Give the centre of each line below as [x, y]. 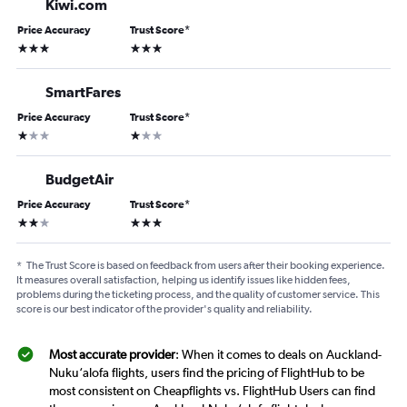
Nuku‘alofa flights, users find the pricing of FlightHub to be [207, 373]
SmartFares [83, 92]
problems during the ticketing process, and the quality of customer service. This [198, 295]
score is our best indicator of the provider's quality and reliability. [164, 309]
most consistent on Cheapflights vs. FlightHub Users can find [212, 391]
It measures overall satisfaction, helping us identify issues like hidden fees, [184, 280]
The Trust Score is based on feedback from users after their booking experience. [206, 266]
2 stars [34, 221]
